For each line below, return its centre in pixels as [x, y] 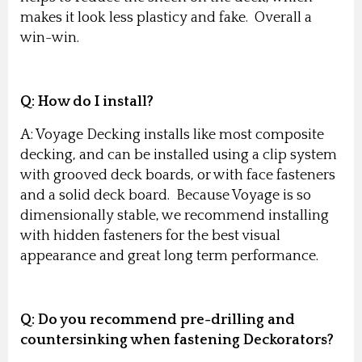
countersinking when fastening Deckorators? [179, 340]
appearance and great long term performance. [173, 256]
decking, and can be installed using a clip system [179, 155]
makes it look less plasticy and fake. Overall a [166, 17]
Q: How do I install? [88, 101]
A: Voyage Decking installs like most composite [172, 135]
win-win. [53, 38]
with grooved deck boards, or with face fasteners [178, 175]
